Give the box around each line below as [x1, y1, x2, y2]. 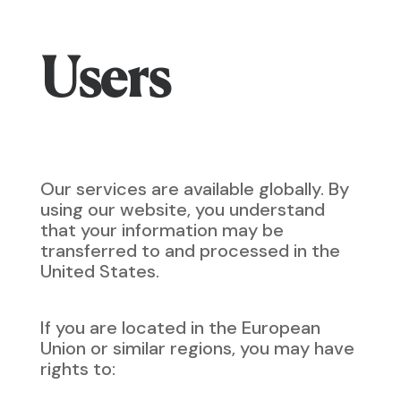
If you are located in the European [39, 316, 320, 339]
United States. [39, 260, 159, 283]
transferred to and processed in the [39, 239, 340, 262]
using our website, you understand [39, 198, 325, 221]
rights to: [39, 357, 115, 380]
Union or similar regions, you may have [39, 337, 354, 360]
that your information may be [39, 218, 284, 242]
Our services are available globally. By [39, 177, 349, 200]
